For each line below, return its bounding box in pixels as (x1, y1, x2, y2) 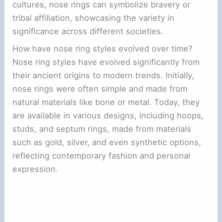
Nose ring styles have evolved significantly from (12, 56, 200, 67)
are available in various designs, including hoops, (12, 110, 204, 120)
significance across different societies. (12, 26, 164, 36)
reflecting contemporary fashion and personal (12, 150, 191, 161)
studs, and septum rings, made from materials (12, 123, 192, 134)
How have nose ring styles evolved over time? (12, 43, 193, 54)
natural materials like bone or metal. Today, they (12, 97, 200, 107)
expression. (12, 164, 58, 174)
